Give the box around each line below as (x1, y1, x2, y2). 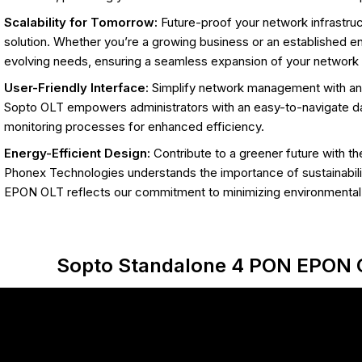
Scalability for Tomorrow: (3, 14, 158, 30)
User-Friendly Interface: (3, 79, 149, 95)
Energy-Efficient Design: (3, 145, 150, 161)
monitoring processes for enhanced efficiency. (3, 118, 264, 134)
